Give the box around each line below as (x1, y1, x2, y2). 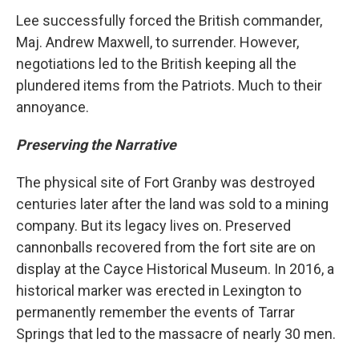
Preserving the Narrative (16, 136, 176, 153)
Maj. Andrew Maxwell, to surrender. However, (16, 34, 299, 50)
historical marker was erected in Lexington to (16, 282, 301, 299)
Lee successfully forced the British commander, (16, 12, 322, 29)
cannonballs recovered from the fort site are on (16, 239, 316, 256)
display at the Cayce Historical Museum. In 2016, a (16, 260, 334, 277)
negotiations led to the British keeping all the (16, 55, 296, 72)
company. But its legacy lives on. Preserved (16, 217, 291, 234)
